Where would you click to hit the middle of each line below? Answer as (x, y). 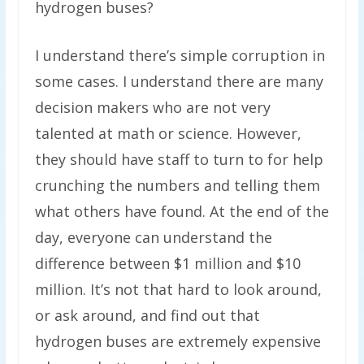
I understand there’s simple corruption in (180, 55)
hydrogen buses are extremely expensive (178, 341)
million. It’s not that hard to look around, (178, 289)
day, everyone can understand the (153, 237)
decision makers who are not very (152, 107)
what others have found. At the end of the (182, 211)
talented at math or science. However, (168, 133)
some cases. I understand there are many (179, 81)
